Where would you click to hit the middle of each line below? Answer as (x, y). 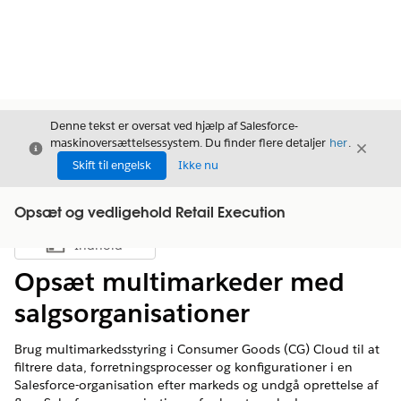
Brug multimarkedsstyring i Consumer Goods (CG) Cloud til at (197, 349)
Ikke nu (198, 165)
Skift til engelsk (112, 165)
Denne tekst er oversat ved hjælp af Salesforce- (174, 126)
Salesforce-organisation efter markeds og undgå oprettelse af (196, 385)
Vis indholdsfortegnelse (146, 250)
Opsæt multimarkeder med (179, 282)
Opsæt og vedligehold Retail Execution (150, 214)
